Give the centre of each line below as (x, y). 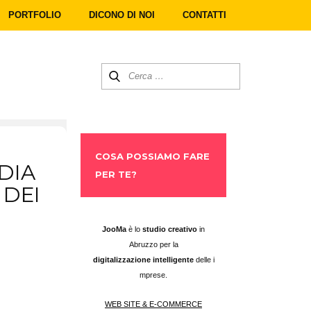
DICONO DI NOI (122, 15)
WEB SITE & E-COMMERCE (153, 304)
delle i (205, 260)
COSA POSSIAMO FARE (152, 156)
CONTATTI (204, 15)
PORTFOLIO (35, 15)
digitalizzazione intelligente (144, 260)
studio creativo (170, 229)
